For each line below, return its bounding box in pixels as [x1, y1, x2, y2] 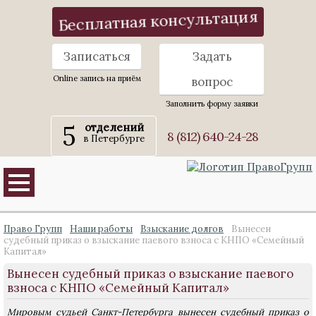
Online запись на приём [52, 73, 141, 83]
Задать [191, 49, 232, 64]
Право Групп [4, 223, 62, 235]
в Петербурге [83, 133, 145, 145]
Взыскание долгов [140, 223, 224, 235]
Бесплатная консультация [58, 6, 258, 35]
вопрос [190, 74, 233, 90]
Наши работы [70, 223, 133, 235]
